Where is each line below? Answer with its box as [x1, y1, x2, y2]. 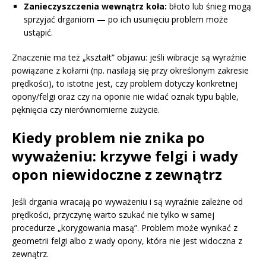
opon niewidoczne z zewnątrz [12, 164, 222, 184]
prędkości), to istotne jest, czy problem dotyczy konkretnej [12, 77, 237, 89]
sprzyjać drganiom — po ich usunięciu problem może [24, 13, 228, 25]
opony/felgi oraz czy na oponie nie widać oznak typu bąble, [12, 90, 239, 102]
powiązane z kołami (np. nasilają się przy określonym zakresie [12, 64, 249, 76]
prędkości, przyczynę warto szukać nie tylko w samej [12, 208, 214, 220]
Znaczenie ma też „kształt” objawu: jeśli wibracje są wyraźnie [12, 51, 246, 63]
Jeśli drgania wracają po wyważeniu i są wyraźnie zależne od [12, 195, 243, 207]
